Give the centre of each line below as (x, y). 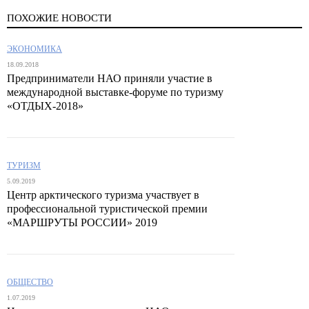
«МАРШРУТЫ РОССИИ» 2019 (82, 222)
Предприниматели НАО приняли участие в (110, 78)
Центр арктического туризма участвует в (103, 195)
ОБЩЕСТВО (30, 282)
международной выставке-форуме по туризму (115, 92)
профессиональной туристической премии (107, 208)
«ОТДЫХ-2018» (45, 106)
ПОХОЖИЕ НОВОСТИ (59, 18)
